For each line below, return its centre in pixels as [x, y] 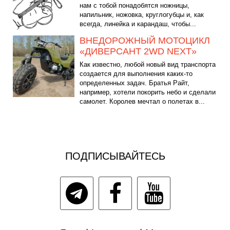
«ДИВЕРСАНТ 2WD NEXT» [138, 51]
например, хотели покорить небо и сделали [148, 92]
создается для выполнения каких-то [136, 73]
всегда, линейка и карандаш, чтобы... [138, 24]
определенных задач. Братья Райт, [135, 83]
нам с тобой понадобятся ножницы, [135, 5]
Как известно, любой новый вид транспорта [148, 64]
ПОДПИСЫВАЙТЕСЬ [115, 156]
